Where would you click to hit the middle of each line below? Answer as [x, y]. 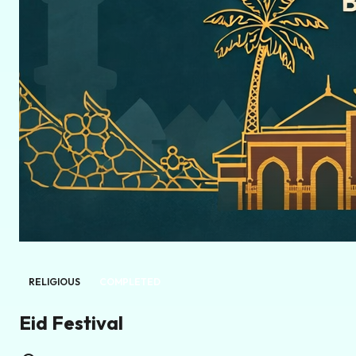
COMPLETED [130, 282]
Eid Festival [71, 322]
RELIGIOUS [54, 282]
